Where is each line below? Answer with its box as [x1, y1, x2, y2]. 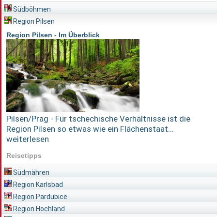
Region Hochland [12, 204, 65, 213]
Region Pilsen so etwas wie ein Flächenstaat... [6, 124, 174, 134]
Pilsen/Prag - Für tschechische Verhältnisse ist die [6, 114, 190, 124]
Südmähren [12, 168, 49, 176]
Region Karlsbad [12, 180, 63, 188]
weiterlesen [6, 134, 49, 144]
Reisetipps [6, 151, 42, 159]
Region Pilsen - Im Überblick [6, 31, 100, 39]
